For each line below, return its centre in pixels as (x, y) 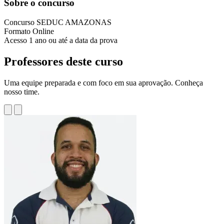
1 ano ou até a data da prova (73, 40)
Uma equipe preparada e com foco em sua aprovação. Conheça (103, 83)
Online (43, 31)
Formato (18, 31)
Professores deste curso (63, 62)
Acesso (16, 40)
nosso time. (22, 92)
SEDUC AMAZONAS (74, 22)
